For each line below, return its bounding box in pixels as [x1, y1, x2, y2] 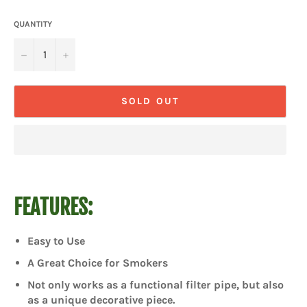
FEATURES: [14, 194, 93, 220]
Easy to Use [27, 234, 85, 248]
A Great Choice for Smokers [27, 256, 168, 270]
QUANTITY [14, 19, 52, 29]
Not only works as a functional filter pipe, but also [27, 278, 284, 292]
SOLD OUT [121, 95, 179, 108]
